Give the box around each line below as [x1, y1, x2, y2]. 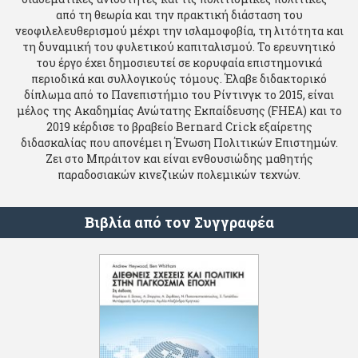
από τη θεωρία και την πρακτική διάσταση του [55, 7, 303, 23]
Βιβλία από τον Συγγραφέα [84, 213, 274, 233]
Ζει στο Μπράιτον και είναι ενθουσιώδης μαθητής [45, 151, 313, 167]
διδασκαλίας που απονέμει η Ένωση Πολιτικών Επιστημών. [20, 135, 338, 151]
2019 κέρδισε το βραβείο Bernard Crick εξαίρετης [46, 119, 312, 135]
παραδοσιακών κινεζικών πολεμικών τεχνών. [58, 167, 300, 183]
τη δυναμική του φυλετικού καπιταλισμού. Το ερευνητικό [22, 39, 336, 55]
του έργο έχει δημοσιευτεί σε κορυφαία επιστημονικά [36, 55, 322, 71]
